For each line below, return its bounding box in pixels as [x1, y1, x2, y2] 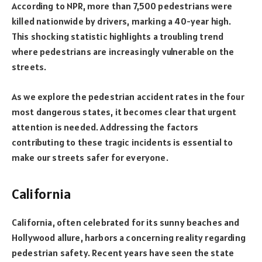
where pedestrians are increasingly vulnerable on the [12, 46, 235, 58]
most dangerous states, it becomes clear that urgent [12, 105, 237, 118]
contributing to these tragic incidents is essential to [12, 136, 233, 148]
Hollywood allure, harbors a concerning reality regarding [12, 231, 246, 243]
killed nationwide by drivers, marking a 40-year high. [12, 15, 232, 27]
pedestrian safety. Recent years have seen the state [12, 246, 235, 258]
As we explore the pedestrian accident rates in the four [12, 90, 244, 102]
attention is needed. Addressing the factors [12, 120, 198, 133]
